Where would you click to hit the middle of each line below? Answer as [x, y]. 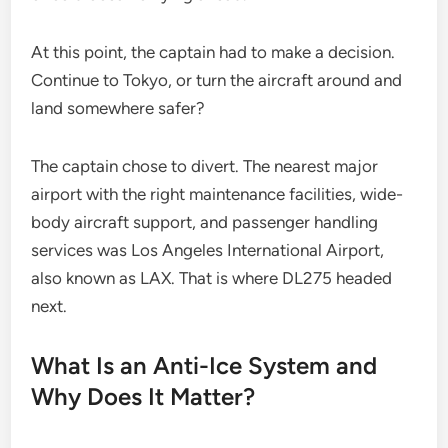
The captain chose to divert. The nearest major [205, 166]
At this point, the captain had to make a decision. [213, 52]
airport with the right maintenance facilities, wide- [217, 194]
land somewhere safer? [118, 108]
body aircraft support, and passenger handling [205, 222]
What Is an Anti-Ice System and [204, 365]
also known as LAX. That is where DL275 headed [212, 278]
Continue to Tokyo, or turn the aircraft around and [217, 80]
